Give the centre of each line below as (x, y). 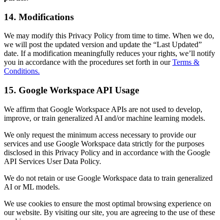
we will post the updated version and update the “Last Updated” (103, 45)
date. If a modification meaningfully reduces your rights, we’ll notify (110, 54)
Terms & (186, 62)
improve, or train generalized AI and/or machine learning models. (105, 118)
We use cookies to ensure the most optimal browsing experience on (108, 203)
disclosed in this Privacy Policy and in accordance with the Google (107, 152)
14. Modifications (39, 17)
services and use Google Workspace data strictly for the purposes (104, 143)
